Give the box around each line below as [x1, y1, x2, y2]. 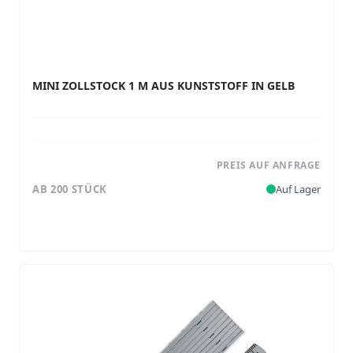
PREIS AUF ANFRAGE [216, 158, 321, 172]
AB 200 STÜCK [32, 181, 107, 196]
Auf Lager [276, 181, 321, 196]
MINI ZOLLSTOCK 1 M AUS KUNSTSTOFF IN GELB [32, 78, 295, 93]
